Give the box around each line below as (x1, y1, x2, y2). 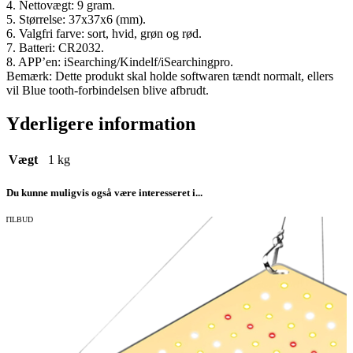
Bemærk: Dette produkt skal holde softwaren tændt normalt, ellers (6, 69, 333, 84)
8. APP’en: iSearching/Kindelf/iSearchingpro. (6, 55, 233, 69)
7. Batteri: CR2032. (6, 41, 104, 55)
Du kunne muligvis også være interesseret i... (6, 187, 203, 199)
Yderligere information (6, 113, 195, 135)
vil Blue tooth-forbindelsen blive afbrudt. (6, 84, 209, 98)
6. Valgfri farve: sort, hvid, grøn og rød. (6, 27, 202, 41)
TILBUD (5, 215, 33, 225)
